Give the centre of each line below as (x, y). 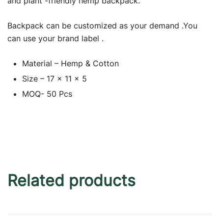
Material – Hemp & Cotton (70, 63)
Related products (71, 180)
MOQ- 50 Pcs (47, 94)
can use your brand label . (55, 38)
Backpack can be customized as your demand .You (102, 25)
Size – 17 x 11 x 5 (55, 78)
